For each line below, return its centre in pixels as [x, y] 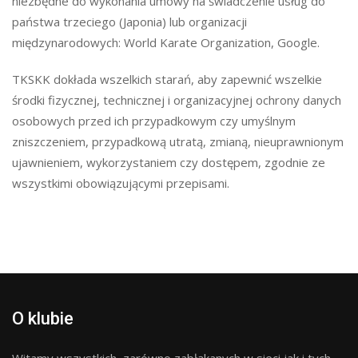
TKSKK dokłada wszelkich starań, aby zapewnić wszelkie [167, 79]
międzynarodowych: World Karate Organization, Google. [166, 42]
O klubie [43, 318]
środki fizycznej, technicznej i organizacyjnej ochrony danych [177, 100]
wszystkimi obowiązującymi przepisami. [121, 183]
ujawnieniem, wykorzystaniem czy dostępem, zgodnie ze [169, 162]
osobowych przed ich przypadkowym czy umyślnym [154, 121]
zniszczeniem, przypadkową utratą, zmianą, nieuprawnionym [178, 141]
